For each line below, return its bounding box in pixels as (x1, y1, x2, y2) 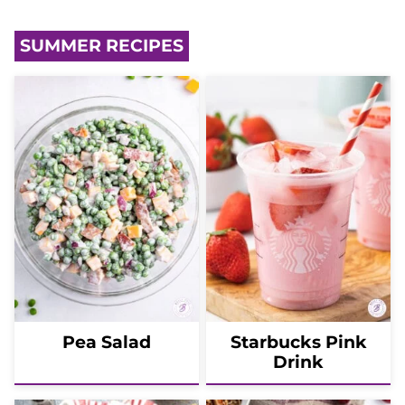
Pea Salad (62, 331, 151, 353)
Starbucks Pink (230, 331, 367, 353)
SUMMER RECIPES (20, 34, 184, 56)
